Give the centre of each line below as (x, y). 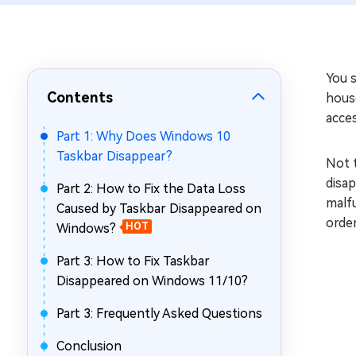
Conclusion (89, 346)
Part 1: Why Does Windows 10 (143, 136)
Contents (80, 97)
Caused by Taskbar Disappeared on (159, 209)
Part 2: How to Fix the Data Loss (151, 189)
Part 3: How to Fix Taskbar (133, 261)
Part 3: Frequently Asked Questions (159, 313)
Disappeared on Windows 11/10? (152, 281)
